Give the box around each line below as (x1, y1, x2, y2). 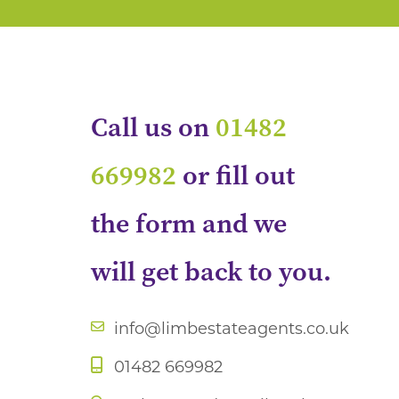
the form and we (91, 206, 287, 241)
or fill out (176, 158, 295, 193)
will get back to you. (91, 254, 331, 289)
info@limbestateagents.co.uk (114, 319, 349, 338)
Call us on (91, 110, 216, 145)
